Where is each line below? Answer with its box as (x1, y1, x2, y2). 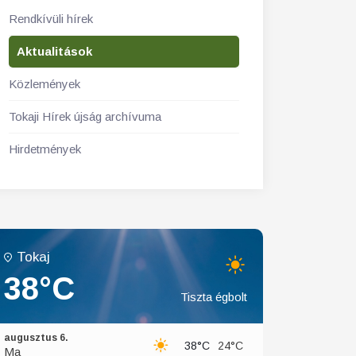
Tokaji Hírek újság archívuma (9, 110, 161, 123)
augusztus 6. (4, 332, 68, 343)
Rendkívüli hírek (9, 12, 93, 25)
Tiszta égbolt (180, 290, 247, 304)
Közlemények (9, 77, 80, 91)
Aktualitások (17, 44, 92, 58)
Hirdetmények (9, 142, 81, 156)
